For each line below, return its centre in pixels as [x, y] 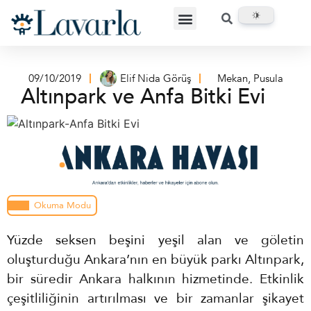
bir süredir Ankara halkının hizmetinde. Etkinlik [155, 279]
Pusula [268, 78]
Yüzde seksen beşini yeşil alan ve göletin [155, 240]
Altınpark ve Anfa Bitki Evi [143, 96]
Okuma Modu [62, 205]
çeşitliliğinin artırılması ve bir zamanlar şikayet [155, 299]
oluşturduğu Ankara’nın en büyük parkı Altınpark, [155, 260]
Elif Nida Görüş [155, 78]
